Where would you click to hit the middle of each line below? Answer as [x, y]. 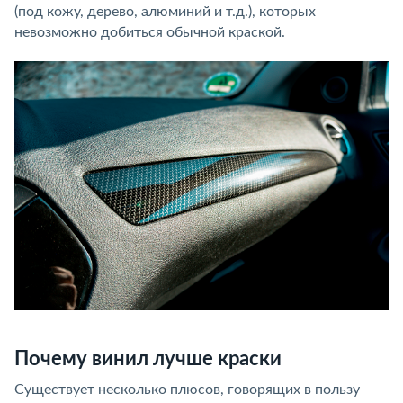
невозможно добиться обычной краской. [150, 32]
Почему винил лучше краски [148, 359]
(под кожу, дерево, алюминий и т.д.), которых [165, 12]
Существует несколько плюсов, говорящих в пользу [187, 390]
